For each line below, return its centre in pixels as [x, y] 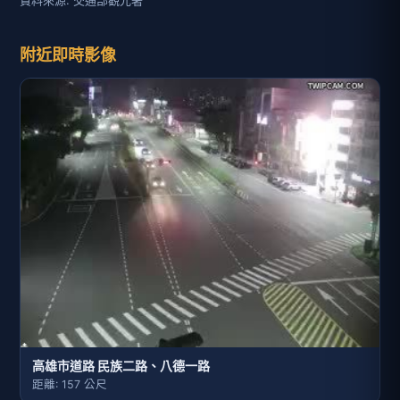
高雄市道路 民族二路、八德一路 [121, 366]
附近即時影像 [68, 54]
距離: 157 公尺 [70, 385]
